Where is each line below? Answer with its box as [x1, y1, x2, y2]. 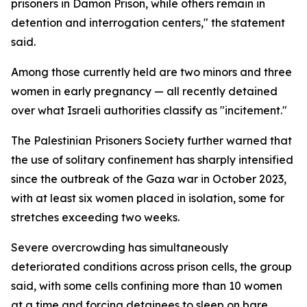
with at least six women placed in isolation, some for [11, 191, 284, 205]
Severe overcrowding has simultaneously [11, 241, 228, 254]
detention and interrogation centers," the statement [11, 16, 285, 29]
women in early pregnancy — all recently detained [11, 84, 278, 98]
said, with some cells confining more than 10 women [11, 279, 282, 293]
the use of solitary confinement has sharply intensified [11, 153, 293, 167]
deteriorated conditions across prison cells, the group [11, 260, 292, 273]
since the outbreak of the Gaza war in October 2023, [11, 172, 286, 186]
